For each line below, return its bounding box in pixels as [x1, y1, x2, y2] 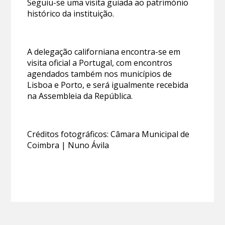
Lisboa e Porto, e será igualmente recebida [27, 79, 189, 90]
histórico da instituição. [27, 8, 115, 19]
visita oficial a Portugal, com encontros [27, 57, 173, 68]
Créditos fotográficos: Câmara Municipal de [27, 128, 190, 140]
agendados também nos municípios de [27, 68, 172, 79]
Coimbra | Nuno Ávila [27, 139, 109, 151]
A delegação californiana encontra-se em [27, 46, 181, 57]
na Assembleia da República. [27, 90, 133, 101]
